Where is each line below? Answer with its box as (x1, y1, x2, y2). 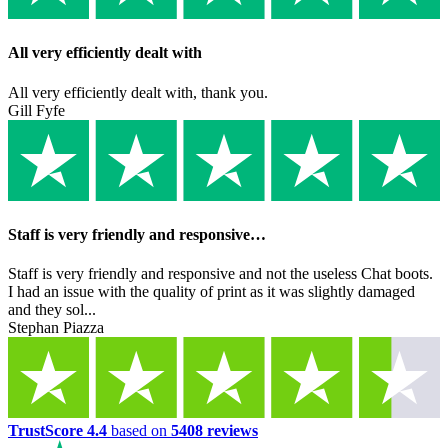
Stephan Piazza (8, 319, 104, 337)
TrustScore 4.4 (8, 422, 107, 440)
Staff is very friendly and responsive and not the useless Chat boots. (8, 265, 433, 283)
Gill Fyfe (8, 101, 65, 119)
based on (107, 422, 171, 440)
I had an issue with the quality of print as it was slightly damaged (8, 283, 415, 301)
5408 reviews (171, 422, 258, 440)
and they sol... (8, 301, 96, 319)
